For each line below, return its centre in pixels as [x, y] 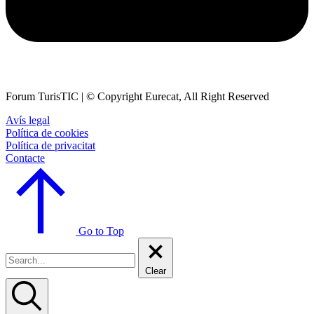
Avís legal [28, 120]
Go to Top [101, 231]
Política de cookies [47, 132]
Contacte [25, 158]
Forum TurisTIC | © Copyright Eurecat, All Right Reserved [137, 96]
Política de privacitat [50, 145]
